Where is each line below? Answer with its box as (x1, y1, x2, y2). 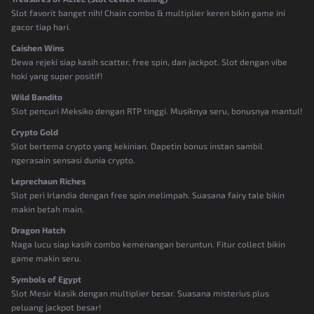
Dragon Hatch (11, 224, 65, 235)
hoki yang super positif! (11, 70, 102, 81)
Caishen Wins (11, 42, 64, 53)
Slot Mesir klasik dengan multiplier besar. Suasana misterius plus (11, 287, 269, 298)
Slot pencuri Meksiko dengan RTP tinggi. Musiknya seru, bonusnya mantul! (11, 105, 302, 116)
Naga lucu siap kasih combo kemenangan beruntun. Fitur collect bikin (11, 238, 285, 249)
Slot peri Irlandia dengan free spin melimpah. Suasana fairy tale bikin (11, 189, 285, 200)
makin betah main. (11, 203, 84, 214)
